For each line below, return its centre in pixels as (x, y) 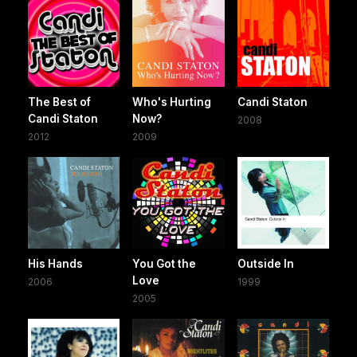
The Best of (59, 102)
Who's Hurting (172, 102)
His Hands (55, 263)
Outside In (265, 263)
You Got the (165, 263)
